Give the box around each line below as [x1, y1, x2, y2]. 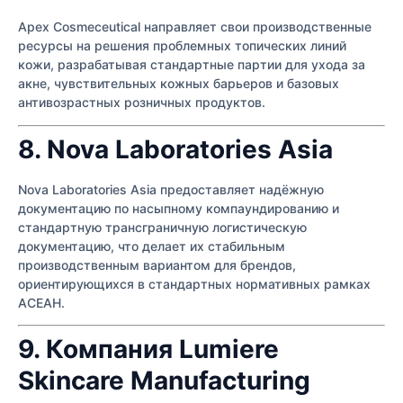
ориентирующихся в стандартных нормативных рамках [18, 275, 371, 291]
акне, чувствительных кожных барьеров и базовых [18, 76, 339, 92]
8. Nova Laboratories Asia [18, 133, 333, 165]
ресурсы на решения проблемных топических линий [18, 38, 346, 54]
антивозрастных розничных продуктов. [18, 94, 265, 111]
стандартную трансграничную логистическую [18, 219, 307, 235]
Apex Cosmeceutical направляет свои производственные [18, 19, 372, 35]
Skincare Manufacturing [18, 365, 310, 397]
